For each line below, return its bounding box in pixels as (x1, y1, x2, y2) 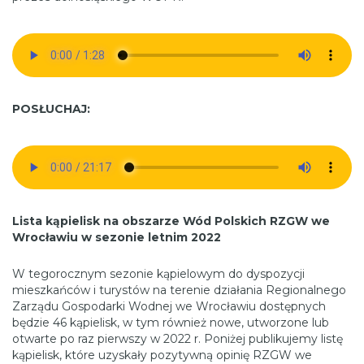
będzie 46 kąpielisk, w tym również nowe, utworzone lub (12, 314, 329, 330)
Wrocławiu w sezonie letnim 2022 (12, 229, 221, 245)
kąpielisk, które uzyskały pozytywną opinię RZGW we (12, 347, 312, 362)
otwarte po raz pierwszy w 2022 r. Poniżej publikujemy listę (12, 331, 343, 346)
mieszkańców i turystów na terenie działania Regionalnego (12, 282, 346, 297)
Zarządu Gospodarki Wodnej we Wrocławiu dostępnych (12, 298, 326, 314)
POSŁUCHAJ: (12, 101, 90, 116)
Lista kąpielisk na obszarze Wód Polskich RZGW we (12, 213, 330, 228)
